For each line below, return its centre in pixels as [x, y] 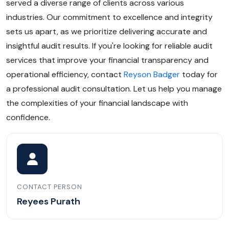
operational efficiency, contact [65, 74]
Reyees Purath [49, 201]
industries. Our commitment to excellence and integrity [109, 17]
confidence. [28, 117]
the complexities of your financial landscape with [97, 103]
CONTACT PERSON [50, 187]
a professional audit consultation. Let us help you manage [114, 88]
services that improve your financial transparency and [107, 60]
